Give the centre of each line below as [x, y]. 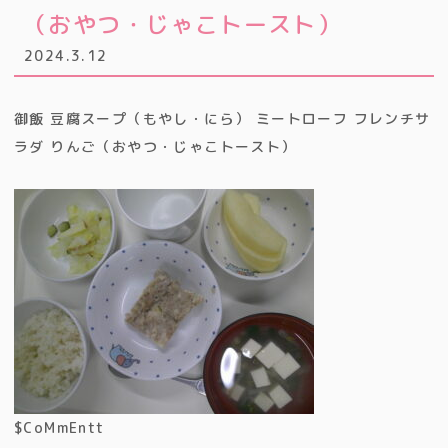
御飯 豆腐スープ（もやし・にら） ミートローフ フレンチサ [222, 119]
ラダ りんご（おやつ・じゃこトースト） [155, 147]
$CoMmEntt [59, 428]
